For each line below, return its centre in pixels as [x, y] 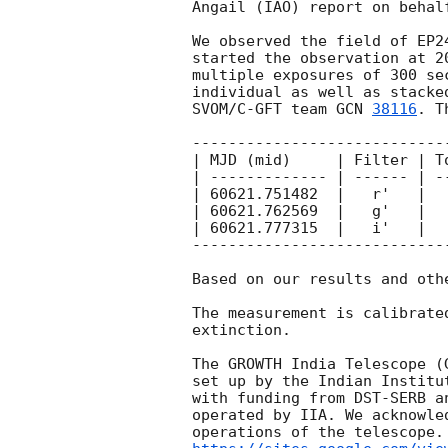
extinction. [241, 330]
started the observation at [313, 58]
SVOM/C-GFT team [264, 109]
